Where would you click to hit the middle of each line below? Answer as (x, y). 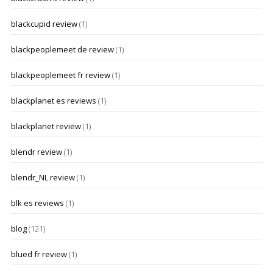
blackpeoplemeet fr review (60, 75)
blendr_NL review (43, 177)
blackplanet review (46, 126)
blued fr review (39, 254)
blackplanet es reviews (53, 101)
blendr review (36, 152)
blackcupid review (44, 24)
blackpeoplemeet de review (62, 49)
